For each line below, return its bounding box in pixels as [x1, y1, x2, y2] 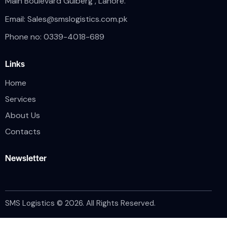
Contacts [5, 126, 41, 137]
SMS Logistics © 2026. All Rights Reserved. [5, 198, 156, 209]
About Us [5, 109, 40, 121]
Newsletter [5, 152, 47, 164]
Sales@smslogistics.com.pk [27, 13, 128, 24]
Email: [5, 13, 27, 24]
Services [5, 93, 36, 104]
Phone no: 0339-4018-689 [5, 31, 104, 43]
